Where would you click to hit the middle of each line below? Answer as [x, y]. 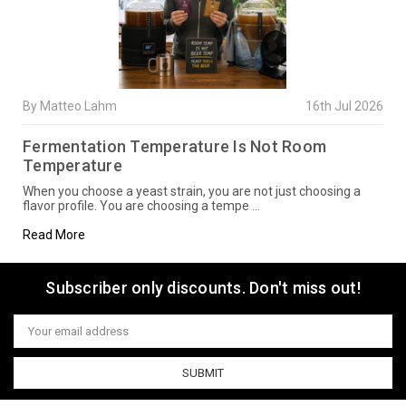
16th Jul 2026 [344, 106]
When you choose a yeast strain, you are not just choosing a [192, 191]
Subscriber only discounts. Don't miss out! [203, 287]
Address [36, 336]
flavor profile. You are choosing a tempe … [142, 205]
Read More [54, 234]
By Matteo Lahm [70, 106]
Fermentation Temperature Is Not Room [175, 146]
